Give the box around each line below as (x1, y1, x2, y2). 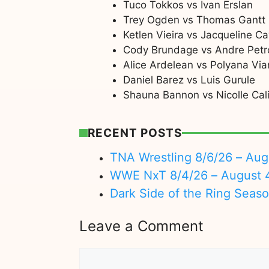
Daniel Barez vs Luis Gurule (122, 73, 255, 86)
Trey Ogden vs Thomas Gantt (122, 13, 265, 26)
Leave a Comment (79, 217, 204, 235)
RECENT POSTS (87, 125, 182, 140)
